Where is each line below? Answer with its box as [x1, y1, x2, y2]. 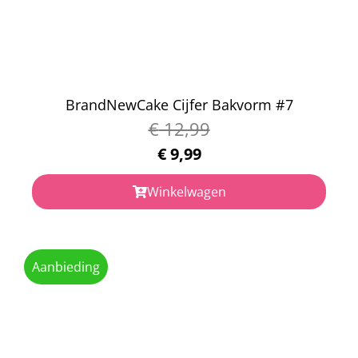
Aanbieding [32, 257, 100, 276]
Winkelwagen [146, 182, 226, 201]
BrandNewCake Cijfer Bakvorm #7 [65, 94, 293, 114]
